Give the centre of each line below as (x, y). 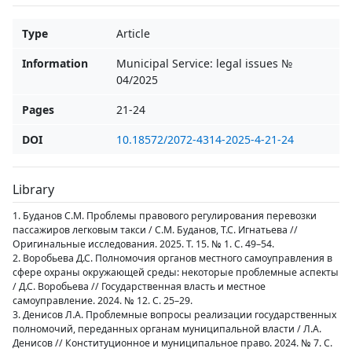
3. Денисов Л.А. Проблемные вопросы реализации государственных (174, 315)
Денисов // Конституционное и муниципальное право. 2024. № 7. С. (172, 343)
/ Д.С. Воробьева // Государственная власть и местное (139, 286)
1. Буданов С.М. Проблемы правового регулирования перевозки (165, 216)
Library (33, 189)
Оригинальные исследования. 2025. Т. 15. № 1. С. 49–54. (143, 244)
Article (133, 33)
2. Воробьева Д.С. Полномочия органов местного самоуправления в (172, 258)
